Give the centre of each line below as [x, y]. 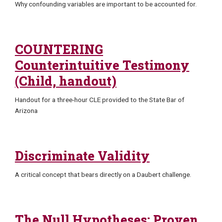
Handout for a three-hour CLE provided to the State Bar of [100, 99]
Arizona [26, 110]
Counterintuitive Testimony [102, 65]
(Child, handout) [66, 81]
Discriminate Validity [82, 156]
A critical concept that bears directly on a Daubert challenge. [103, 174]
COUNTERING [59, 49]
